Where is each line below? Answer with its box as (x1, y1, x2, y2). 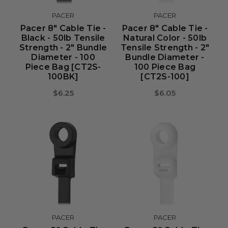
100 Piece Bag (134, 62, 196, 72)
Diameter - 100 (31, 52, 95, 62)
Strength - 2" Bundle (19, 43, 107, 52)
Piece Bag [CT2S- (25, 62, 101, 72)
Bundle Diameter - (125, 52, 205, 62)
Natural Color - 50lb (123, 33, 207, 43)
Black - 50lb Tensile (21, 33, 105, 43)
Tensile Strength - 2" (120, 43, 210, 52)
